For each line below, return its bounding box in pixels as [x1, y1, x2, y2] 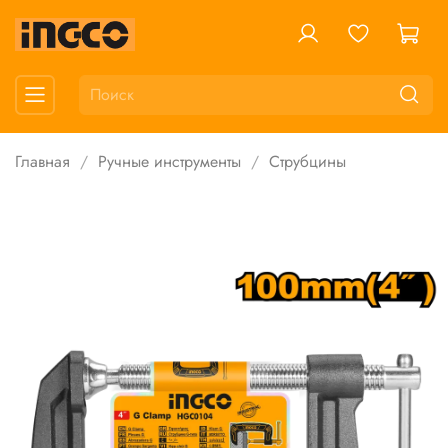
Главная [15, 150, 70, 174]
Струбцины [269, 150, 346, 174]
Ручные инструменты [98, 150, 241, 174]
